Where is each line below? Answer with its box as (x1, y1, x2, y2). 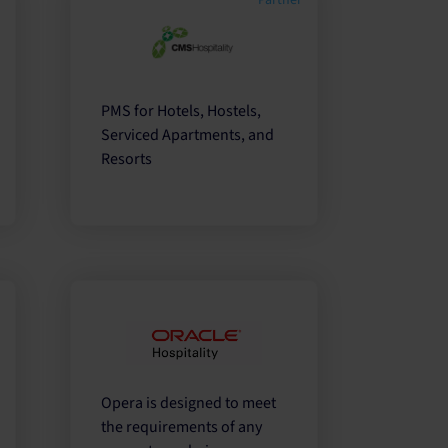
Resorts (101, 148, 153, 171)
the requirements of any (101, 415, 263, 438)
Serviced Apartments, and (101, 124, 275, 147)
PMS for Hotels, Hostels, (101, 100, 262, 123)
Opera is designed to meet (101, 391, 277, 414)
